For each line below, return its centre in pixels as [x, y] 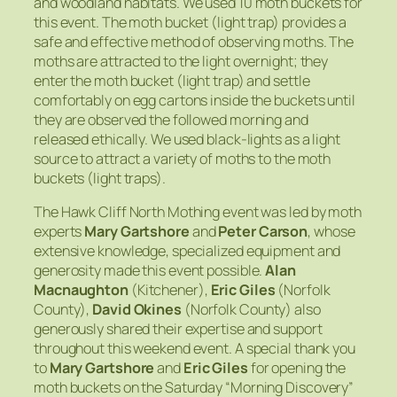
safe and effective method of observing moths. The [194, 41]
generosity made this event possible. [150, 270]
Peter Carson [263, 231]
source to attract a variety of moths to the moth [183, 158]
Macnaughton [81, 289]
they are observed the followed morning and [171, 119]
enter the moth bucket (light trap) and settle [172, 80]
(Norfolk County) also [251, 309]
